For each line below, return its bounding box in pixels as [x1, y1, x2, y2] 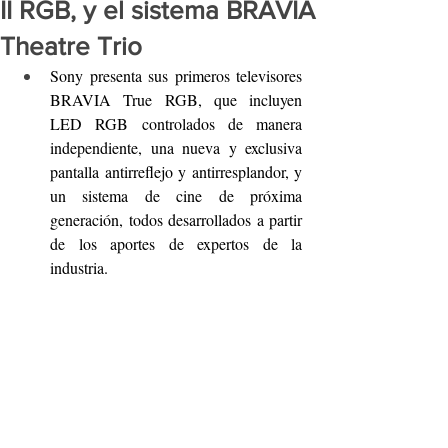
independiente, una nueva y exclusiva [50, 137, 302, 158]
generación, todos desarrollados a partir [50, 209, 302, 230]
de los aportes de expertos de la [50, 233, 302, 254]
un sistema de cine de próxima [50, 185, 302, 206]
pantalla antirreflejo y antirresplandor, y [50, 161, 302, 182]
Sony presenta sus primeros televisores [50, 65, 302, 86]
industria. [50, 257, 108, 278]
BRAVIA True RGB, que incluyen [50, 89, 302, 110]
